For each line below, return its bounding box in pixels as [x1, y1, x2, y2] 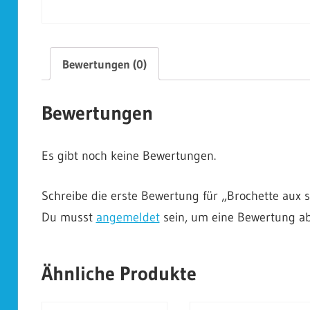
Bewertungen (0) [62, 56, 147, 71]
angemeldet [95, 209, 160, 225]
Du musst [41, 209, 96, 225]
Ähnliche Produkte [41, 261, 197, 285]
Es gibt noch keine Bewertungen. [41, 147, 216, 163]
